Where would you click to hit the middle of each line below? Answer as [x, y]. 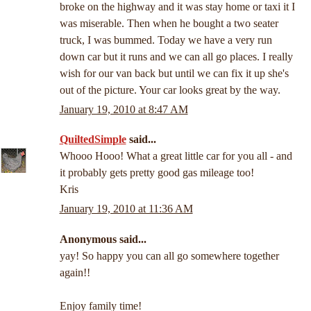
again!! [75, 272]
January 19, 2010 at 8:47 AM [124, 109]
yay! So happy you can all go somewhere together [169, 255]
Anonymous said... [103, 239]
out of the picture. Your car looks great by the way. [170, 90]
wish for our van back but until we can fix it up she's [174, 74]
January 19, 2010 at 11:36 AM [126, 208]
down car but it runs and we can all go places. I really [176, 57]
